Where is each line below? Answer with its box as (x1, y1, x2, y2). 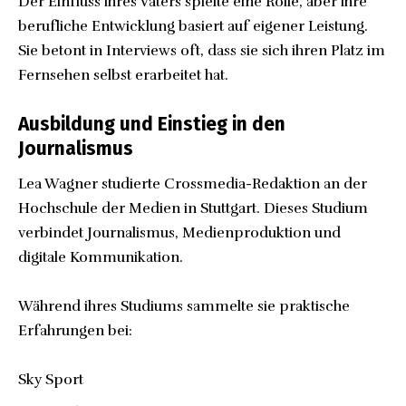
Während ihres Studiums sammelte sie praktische (18, 297, 350, 316)
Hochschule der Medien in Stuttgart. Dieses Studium (18, 199, 368, 218)
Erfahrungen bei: (18, 322, 132, 341)
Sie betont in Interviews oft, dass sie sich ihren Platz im (18, 41, 385, 60)
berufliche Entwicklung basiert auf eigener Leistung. (18, 16, 368, 35)
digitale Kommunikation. (18, 248, 183, 267)
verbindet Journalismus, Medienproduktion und (18, 224, 341, 243)
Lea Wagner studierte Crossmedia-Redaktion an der (18, 175, 367, 194)
